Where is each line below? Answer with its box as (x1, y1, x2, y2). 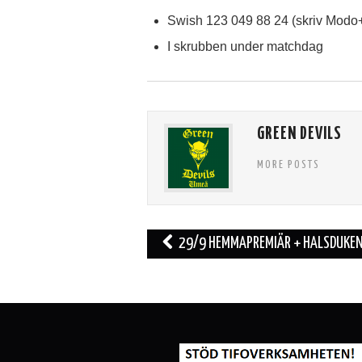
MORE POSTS (257, 159, 320, 171)
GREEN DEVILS (257, 126, 342, 143)
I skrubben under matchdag (167, 40, 323, 54)
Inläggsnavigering (146, 231, 267, 251)
